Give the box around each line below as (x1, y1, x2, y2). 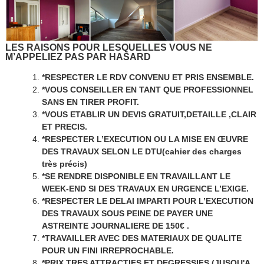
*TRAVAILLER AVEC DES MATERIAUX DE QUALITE (42, 233, 242, 243)
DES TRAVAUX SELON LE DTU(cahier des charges (42, 146, 242, 156)
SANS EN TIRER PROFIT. (42, 97, 140, 107)
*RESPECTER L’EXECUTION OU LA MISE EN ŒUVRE (42, 134, 249, 144)
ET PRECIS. (42, 121, 88, 131)
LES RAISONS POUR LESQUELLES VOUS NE (5, 42, 212, 52)
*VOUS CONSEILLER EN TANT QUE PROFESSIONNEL (42, 84, 254, 94)
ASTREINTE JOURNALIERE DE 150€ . (42, 220, 190, 230)
